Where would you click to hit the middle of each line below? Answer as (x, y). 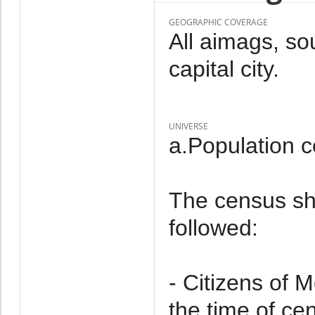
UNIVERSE (188, 126)
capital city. (224, 69)
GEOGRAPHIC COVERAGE (218, 22)
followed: (213, 227)
